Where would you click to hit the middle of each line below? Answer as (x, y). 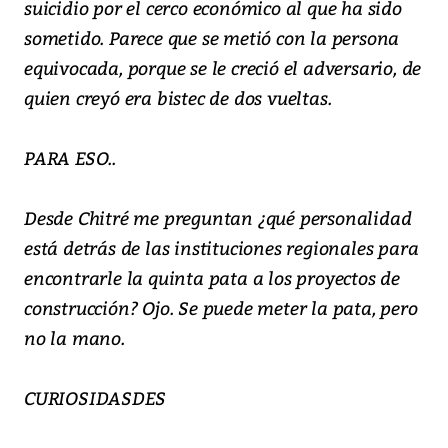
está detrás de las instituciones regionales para (221, 248)
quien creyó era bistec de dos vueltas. (178, 98)
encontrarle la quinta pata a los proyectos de (212, 278)
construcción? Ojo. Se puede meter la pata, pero (221, 308)
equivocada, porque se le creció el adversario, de (223, 68)
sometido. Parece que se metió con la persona (212, 38)
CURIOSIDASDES (95, 398)
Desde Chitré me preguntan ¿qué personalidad (218, 218)
